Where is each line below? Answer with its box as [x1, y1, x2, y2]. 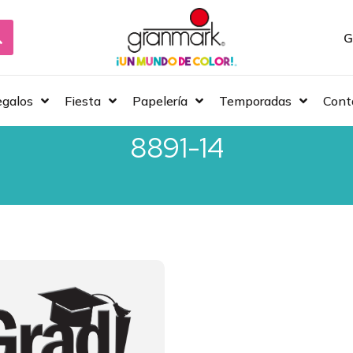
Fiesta [64, 93, 101, 109]
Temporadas [218, 93, 292, 109]
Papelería [132, 93, 188, 109]
